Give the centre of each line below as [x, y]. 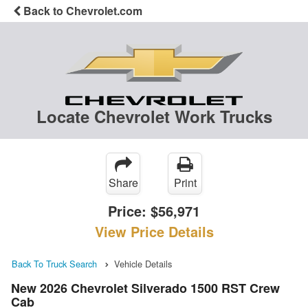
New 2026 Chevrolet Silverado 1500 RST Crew [145, 288]
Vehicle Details [143, 264]
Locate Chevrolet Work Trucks [154, 117]
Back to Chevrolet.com [81, 11]
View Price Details [154, 232]
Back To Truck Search [54, 264]
